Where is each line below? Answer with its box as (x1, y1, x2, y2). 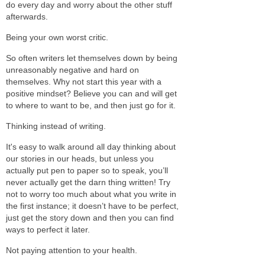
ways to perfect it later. (6, 224, 90, 234)
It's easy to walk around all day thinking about (6, 141, 176, 151)
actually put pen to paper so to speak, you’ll (6, 165, 168, 175)
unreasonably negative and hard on (6, 64, 139, 75)
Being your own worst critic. (6, 32, 108, 42)
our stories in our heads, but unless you (6, 153, 154, 163)
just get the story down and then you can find (6, 212, 174, 222)
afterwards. (6, 11, 48, 21)
